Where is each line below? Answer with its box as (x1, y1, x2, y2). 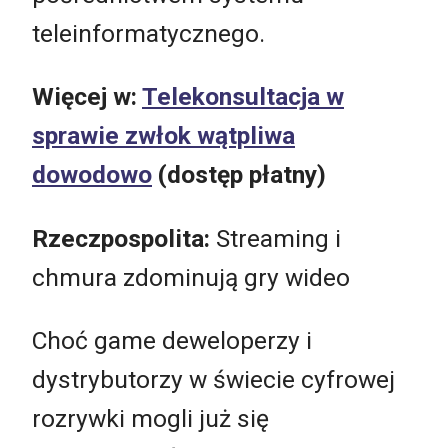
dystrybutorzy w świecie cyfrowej (32, 365, 395, 395)
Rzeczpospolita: (32, 223, 216, 253)
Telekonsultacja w (142, 82, 344, 112)
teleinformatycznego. (32, 18, 265, 48)
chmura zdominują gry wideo (32, 262, 350, 292)
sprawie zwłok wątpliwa (32, 121, 295, 151)
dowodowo (32, 160, 152, 190)
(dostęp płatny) (158, 160, 326, 190)
